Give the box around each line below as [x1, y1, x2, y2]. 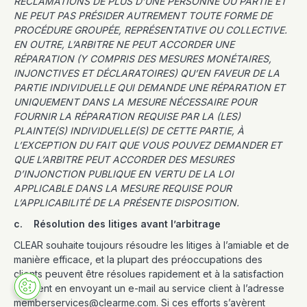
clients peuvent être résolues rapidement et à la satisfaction [14, 268, 284, 280]
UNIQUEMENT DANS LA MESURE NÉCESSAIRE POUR [14, 96, 257, 108]
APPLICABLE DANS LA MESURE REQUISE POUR [14, 182, 232, 194]
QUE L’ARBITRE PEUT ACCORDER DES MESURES [14, 153, 234, 165]
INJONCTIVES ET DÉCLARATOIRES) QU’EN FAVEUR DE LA [14, 67, 280, 79]
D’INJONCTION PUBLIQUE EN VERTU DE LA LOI [14, 168, 234, 180]
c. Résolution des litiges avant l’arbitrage [14, 218, 221, 230]
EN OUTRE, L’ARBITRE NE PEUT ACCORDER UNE [14, 38, 234, 50]
